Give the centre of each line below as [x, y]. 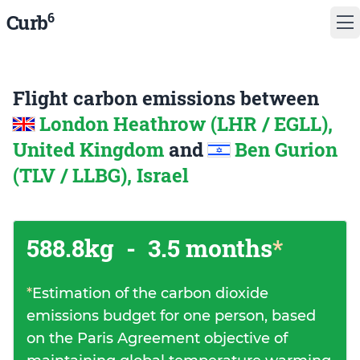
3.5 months [207, 248]
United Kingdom [91, 149]
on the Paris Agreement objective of [157, 338]
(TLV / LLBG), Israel [101, 175]
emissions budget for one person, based [171, 316]
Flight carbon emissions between [166, 98]
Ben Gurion [286, 149]
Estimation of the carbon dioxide [150, 293]
